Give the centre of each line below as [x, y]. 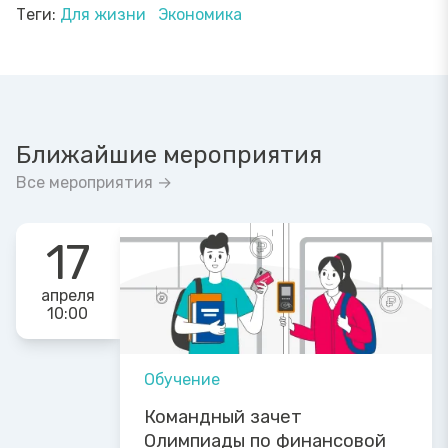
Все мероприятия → [94, 182]
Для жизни [105, 14]
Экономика [200, 14]
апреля [67, 295]
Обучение [181, 379]
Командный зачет [222, 416]
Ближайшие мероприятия [169, 154]
